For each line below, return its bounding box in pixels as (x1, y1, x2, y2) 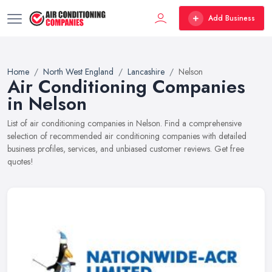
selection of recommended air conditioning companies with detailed (7, 130, 246, 142)
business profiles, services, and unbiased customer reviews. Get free (7, 143, 244, 155)
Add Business (208, 13, 255, 24)
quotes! (7, 155, 33, 168)
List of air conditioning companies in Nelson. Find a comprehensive (7, 117, 242, 129)
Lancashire (127, 66, 165, 78)
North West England (43, 66, 114, 78)
